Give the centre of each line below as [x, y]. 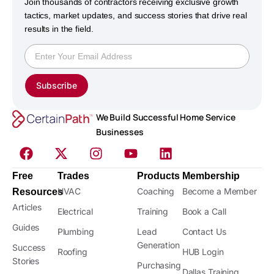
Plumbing [76, 232]
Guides [26, 228]
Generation [158, 245]
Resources [38, 192]
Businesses [120, 132]
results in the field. [59, 28]
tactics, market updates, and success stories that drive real [136, 15]
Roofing [72, 252]
